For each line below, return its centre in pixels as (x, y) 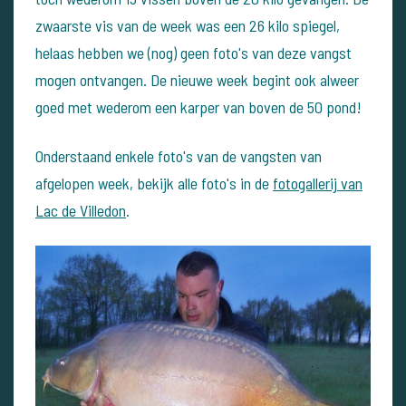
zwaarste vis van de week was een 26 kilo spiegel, (188, 25)
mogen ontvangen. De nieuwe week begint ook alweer (197, 79)
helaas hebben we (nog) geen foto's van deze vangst (193, 52)
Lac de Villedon (81, 210)
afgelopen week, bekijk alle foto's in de (154, 183)
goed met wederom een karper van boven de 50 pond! (198, 106)
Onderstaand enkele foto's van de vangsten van (179, 155)
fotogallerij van (318, 183)
